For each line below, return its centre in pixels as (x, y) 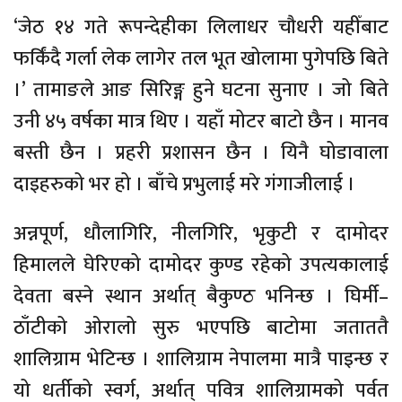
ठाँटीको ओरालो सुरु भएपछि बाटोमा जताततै (201, 328)
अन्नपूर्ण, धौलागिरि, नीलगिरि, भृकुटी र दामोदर (201, 233)
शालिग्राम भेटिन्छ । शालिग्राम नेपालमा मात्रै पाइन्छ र (201, 359)
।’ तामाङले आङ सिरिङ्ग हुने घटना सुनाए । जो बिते (201, 90)
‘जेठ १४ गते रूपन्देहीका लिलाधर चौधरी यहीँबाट (201, 27)
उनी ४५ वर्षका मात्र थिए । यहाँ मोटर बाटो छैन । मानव (201, 121)
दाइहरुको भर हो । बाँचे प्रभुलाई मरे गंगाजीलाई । (184, 184)
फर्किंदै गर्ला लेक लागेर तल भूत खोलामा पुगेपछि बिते (201, 58)
